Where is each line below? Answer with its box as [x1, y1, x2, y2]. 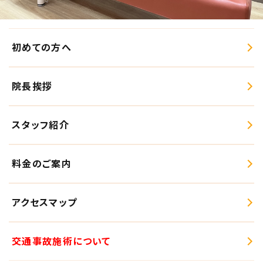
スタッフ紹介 [12, 119, 70, 131]
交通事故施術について [12, 235, 111, 248]
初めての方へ [12, 41, 72, 54]
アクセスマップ [12, 196, 77, 209]
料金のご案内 [12, 157, 72, 170]
